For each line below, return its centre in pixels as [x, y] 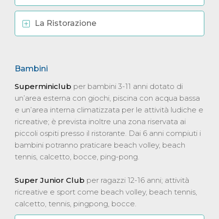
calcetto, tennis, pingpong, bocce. [76, 203]
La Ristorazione [66, 23]
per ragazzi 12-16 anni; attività [138, 180]
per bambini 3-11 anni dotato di [128, 86]
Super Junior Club [51, 180]
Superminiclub [44, 86]
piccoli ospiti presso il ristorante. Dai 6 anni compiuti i [108, 133]
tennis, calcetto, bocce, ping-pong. [77, 156]
